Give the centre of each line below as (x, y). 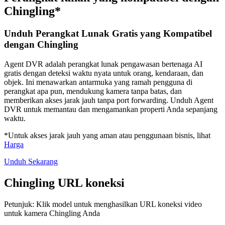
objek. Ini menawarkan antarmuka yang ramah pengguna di (98, 82)
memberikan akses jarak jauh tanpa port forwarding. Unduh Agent (109, 100)
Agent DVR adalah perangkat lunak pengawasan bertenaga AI (103, 64)
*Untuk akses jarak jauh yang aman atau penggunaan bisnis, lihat (107, 135)
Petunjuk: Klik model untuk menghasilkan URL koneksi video (103, 204)
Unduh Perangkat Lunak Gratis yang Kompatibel (108, 34)
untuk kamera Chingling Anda (52, 213)
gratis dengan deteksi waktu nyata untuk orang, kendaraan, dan (104, 73)
